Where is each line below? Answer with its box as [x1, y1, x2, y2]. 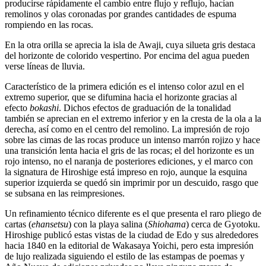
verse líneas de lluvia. [5, 61, 85, 72]
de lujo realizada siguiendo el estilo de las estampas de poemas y [5, 251, 245, 262]
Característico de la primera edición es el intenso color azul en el [5, 81, 244, 92]
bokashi [30, 103, 59, 113]
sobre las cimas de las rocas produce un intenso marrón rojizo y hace [5, 135, 260, 145]
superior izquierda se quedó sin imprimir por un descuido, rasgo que [5, 178, 258, 188]
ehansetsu [31, 219, 68, 230]
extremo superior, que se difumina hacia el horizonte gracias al [5, 92, 237, 103]
